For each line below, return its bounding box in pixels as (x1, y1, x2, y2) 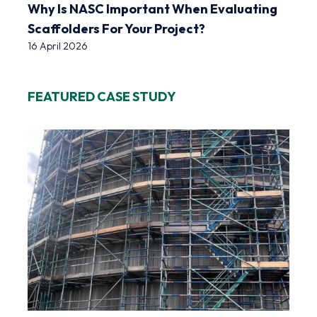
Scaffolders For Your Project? (28, 20, 205, 37)
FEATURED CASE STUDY (28, 88, 176, 105)
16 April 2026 (28, 39, 88, 52)
